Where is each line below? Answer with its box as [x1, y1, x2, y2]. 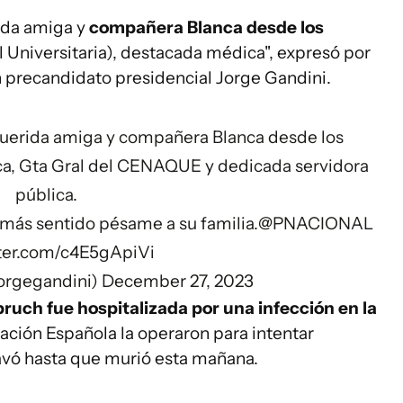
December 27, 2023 [102, 271, 255, 291]
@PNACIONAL [257, 213, 373, 234]
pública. [14, 184, 77, 205]
